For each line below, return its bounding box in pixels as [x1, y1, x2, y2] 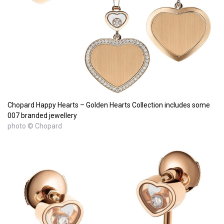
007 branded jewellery [7, 111, 77, 119]
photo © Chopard [7, 121, 62, 130]
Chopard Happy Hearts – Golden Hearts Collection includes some [7, 100, 210, 109]
